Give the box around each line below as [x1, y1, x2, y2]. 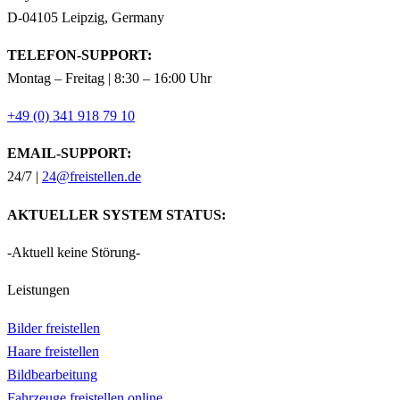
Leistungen [7, 281, 70, 299]
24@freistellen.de [42, 168, 141, 186]
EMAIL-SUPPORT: [7, 145, 131, 162]
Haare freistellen [7, 342, 99, 360]
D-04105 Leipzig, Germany [7, 8, 164, 26]
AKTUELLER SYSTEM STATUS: [7, 205, 226, 223]
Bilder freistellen [7, 319, 100, 337]
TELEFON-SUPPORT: [7, 46, 152, 63]
